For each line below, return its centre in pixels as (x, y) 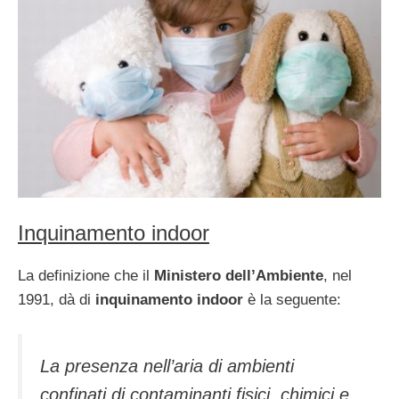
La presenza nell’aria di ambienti (167, 366)
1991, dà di (57, 299)
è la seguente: (292, 299)
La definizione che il (86, 275)
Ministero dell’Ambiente (239, 275)
